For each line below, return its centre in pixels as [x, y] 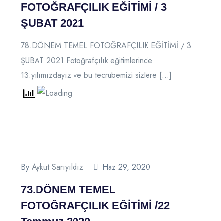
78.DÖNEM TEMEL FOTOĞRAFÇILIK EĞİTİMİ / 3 [106, 45]
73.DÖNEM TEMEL [68, 189]
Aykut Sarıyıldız [57, 167]
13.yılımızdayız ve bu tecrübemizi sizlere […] [96, 75]
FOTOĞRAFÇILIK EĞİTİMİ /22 [95, 205]
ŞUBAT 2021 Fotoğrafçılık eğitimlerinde [87, 60]
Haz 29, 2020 [126, 167]
